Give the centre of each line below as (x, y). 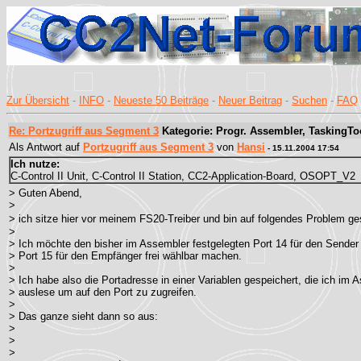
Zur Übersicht (38, 100)
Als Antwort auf (46, 147)
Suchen (309, 100)
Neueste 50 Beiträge (161, 100)
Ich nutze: (35, 164)
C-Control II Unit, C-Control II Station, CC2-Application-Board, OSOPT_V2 (183, 176)
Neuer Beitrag (250, 100)
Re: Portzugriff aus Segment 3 (84, 131)
